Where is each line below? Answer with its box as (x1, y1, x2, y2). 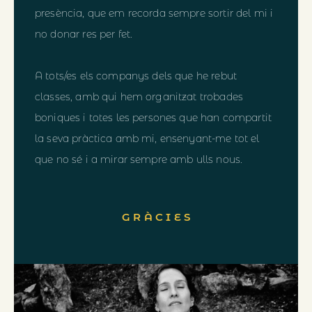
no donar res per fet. (35, 28, 133, 41)
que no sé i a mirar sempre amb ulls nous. (35, 153, 243, 166)
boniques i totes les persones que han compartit (35, 111, 272, 125)
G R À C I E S (122, 210, 190, 224)
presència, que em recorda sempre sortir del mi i (35, 7, 274, 20)
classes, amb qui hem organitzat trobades (35, 91, 243, 104)
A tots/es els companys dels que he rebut (35, 70, 237, 83)
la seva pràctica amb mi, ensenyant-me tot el (35, 132, 260, 146)
